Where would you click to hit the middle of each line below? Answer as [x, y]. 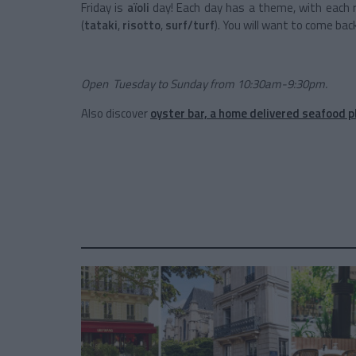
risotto [141, 25]
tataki [101, 25]
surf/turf [190, 25]
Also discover [116, 114]
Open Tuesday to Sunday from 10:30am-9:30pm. [204, 84]
